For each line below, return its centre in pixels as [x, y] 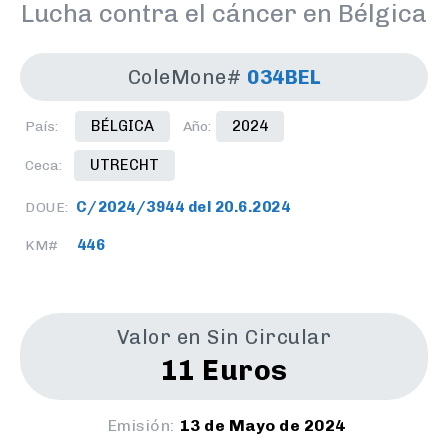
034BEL [284, 77]
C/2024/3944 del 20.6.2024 [182, 207]
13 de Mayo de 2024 [262, 426]
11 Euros [224, 371]
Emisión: [141, 426]
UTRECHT [124, 165]
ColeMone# [184, 77]
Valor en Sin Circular [224, 337]
